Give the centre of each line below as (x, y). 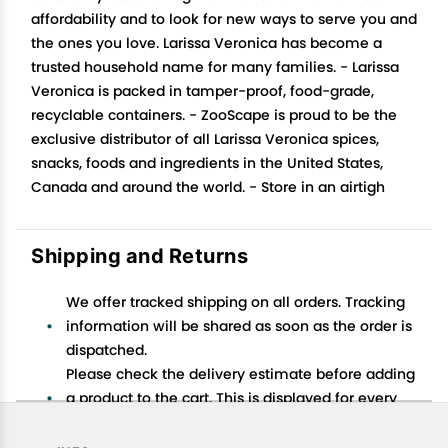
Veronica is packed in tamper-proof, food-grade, (202, 91)
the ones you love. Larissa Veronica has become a (206, 43)
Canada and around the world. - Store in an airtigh (208, 187)
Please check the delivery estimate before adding (240, 374)
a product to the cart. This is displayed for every (231, 398)
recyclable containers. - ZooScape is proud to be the (214, 115)
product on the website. (148, 422)
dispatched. (106, 350)
